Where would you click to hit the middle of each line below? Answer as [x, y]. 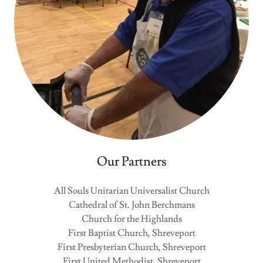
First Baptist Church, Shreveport [131, 233]
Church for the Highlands [131, 219]
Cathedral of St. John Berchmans [131, 205]
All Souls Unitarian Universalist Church [131, 191]
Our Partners [131, 162]
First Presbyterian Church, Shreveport [131, 247]
